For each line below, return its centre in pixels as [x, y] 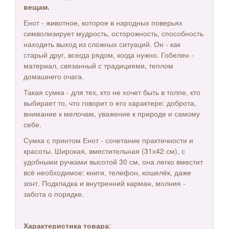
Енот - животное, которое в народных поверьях [103, 22]
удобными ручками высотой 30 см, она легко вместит [113, 162]
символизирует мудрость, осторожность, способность [113, 33]
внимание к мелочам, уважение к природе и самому [112, 113]
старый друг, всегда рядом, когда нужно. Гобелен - [109, 55]
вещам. [38, 7]
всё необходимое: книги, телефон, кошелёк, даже [107, 172]
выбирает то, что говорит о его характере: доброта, [110, 103]
